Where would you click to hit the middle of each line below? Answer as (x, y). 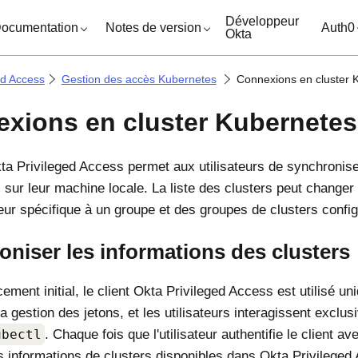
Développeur (263, 21)
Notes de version (154, 27)
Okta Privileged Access (203, 291)
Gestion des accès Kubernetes (139, 79)
